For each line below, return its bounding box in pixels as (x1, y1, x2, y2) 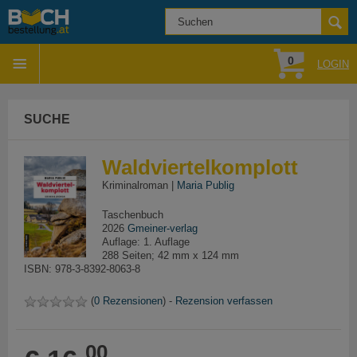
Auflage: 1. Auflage (101, 236, 190, 248)
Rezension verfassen (175, 295, 273, 308)
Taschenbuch (101, 209, 163, 221)
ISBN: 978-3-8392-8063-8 (24, 263, 140, 275)
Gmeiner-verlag (127, 222, 198, 234)
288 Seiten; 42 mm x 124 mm (101, 249, 239, 261)
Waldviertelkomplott (101, 156, 298, 178)
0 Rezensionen (94, 295, 163, 308)
